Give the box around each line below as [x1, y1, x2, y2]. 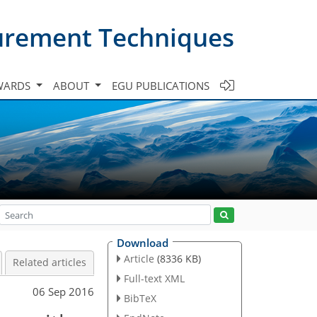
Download [117, 236, 168, 250]
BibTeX [123, 291, 156, 305]
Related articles [13, 256, 86, 269]
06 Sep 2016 [33, 284, 94, 299]
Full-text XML [123, 271, 185, 285]
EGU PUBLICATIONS [112, 78, 209, 93]
